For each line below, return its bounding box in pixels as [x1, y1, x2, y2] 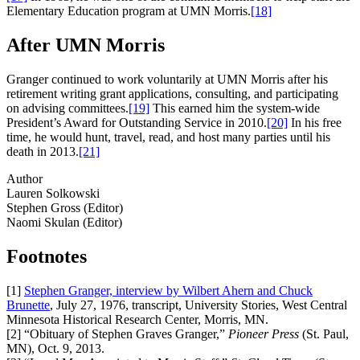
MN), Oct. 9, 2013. [6, 341, 104, 355]
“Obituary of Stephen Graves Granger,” [24, 326, 228, 341]
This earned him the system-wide [149, 100, 320, 115]
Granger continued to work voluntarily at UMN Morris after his [6, 72, 328, 86]
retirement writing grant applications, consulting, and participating [6, 86, 338, 100]
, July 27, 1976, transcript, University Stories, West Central [50, 297, 347, 312]
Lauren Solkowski [6, 186, 100, 200]
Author [6, 171, 43, 186]
